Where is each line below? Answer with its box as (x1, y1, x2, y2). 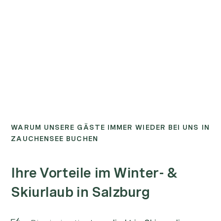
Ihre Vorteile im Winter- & (11, 164, 178, 181)
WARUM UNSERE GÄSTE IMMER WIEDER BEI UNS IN (11, 123, 210, 132)
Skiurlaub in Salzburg (11, 183, 150, 200)
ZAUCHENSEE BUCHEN (11, 134, 98, 144)
